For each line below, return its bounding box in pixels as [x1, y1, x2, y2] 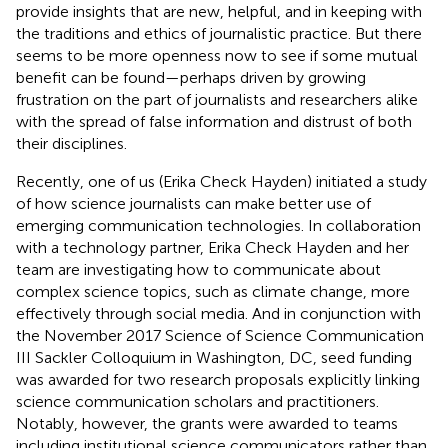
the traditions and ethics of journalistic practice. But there [16, 23, 422, 43]
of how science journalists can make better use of [16, 193, 371, 213]
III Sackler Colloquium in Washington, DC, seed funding [16, 347, 412, 367]
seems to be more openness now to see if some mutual [16, 45, 418, 65]
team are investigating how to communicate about [16, 259, 381, 279]
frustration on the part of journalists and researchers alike [16, 89, 418, 109]
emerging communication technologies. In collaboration [16, 215, 421, 235]
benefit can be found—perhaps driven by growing [16, 67, 366, 87]
